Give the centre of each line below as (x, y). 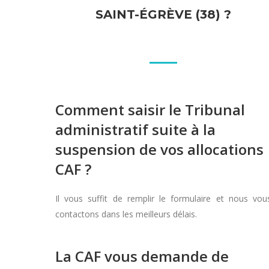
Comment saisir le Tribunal (150, 110)
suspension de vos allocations (159, 149)
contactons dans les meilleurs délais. (126, 214)
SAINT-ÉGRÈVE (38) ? (163, 14)
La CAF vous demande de (142, 256)
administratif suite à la (135, 129)
